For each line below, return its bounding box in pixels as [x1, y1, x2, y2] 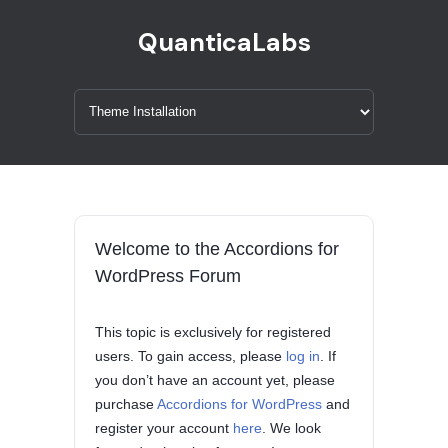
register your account [95, 420, 233, 436]
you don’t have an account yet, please [95, 372, 335, 388]
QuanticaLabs [137, 26, 311, 59]
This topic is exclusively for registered [95, 324, 331, 340]
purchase [95, 396, 157, 412]
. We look [262, 420, 321, 436]
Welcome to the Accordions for [95, 239, 339, 259]
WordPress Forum [95, 266, 241, 286]
